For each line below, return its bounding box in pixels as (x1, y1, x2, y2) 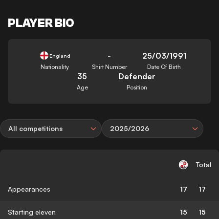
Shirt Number (91, 63, 127, 70)
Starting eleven (8, 207, 56, 216)
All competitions (8, 124, 63, 132)
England (49, 52, 70, 59)
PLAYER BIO (8, 16, 74, 30)
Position (126, 83, 147, 91)
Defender (118, 71, 155, 81)
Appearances (8, 184, 50, 193)
